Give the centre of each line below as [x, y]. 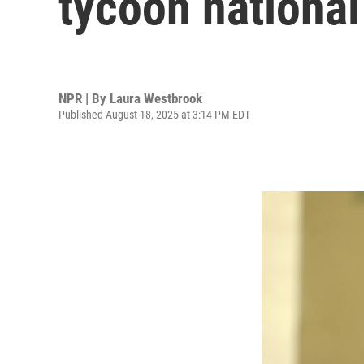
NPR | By [84, 98]
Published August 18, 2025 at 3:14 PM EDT [154, 114]
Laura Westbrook [156, 98]
